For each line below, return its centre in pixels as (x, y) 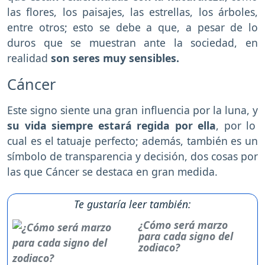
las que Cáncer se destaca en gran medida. (112, 171)
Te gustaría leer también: (132, 204)
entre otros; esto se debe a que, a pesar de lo (132, 27)
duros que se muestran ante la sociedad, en (132, 42)
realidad (28, 58)
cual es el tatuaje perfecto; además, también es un (132, 140)
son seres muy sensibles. (114, 58)
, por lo (236, 125)
